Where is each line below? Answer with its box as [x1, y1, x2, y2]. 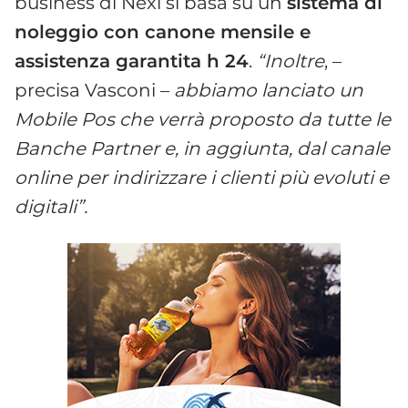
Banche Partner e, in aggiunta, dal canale [15, 137, 390, 159]
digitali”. [15, 195, 87, 218]
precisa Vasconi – [15, 78, 174, 101]
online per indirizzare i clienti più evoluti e [15, 166, 389, 189]
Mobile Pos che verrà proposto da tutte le [15, 107, 391, 130]
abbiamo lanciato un [174, 78, 363, 101]
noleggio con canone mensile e [15, 20, 311, 43]
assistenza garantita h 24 [15, 49, 249, 72]
